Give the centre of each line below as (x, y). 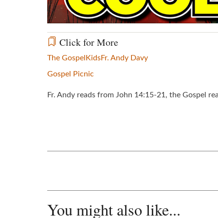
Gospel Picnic (71, 74)
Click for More (88, 42)
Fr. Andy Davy (124, 58)
